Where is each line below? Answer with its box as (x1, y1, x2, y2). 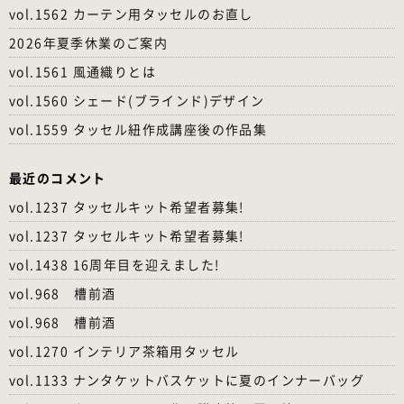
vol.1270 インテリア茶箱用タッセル (9, 341, 240, 360)
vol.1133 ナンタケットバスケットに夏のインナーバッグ (9, 370, 364, 389)
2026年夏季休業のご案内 (9, 32, 169, 51)
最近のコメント (9, 168, 106, 187)
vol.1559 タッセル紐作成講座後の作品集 (9, 119, 268, 138)
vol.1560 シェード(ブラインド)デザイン (9, 90, 265, 109)
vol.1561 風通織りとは (9, 61, 156, 80)
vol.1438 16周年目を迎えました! (9, 254, 220, 273)
